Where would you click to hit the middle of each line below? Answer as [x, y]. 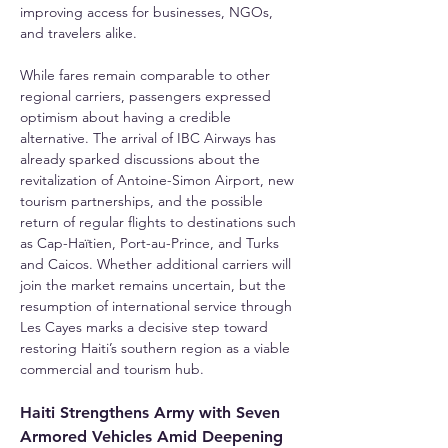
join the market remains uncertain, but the [155, 284]
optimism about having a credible [127, 116]
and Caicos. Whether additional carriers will [157, 263]
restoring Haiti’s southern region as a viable [157, 347]
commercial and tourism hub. [112, 368]
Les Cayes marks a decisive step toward [146, 326]
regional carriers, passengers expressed [147, 95]
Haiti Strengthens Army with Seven [152, 412]
